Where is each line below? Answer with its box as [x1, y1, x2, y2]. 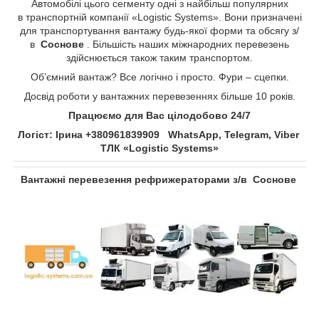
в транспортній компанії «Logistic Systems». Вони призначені [17, 11, 302, 23]
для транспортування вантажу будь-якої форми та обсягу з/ [20, 25, 299, 37]
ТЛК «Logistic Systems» [100, 142, 219, 155]
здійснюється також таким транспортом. [66, 52, 253, 64]
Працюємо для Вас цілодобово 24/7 [68, 110, 251, 122]
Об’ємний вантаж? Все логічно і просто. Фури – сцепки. [30, 71, 289, 83]
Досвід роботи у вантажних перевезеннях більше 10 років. [23, 90, 296, 103]
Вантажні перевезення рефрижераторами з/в [20, 174, 253, 186]
